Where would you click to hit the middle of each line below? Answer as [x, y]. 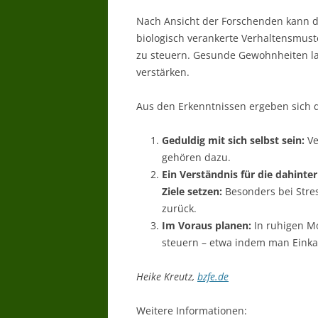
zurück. [179, 208]
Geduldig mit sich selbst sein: [233, 140]
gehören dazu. [196, 157]
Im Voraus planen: [207, 225]
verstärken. [163, 72]
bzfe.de [213, 276]
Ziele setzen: [192, 191]
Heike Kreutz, [167, 276]
